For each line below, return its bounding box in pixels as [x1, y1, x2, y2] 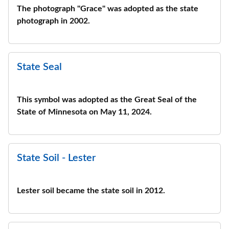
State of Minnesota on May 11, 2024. [17, 108, 152, 116]
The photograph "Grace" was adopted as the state [17, 5, 198, 13]
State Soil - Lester [17, 153, 96, 163]
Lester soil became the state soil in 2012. [17, 187, 165, 195]
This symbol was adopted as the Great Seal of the [17, 96, 197, 104]
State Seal [17, 62, 62, 72]
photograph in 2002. [17, 17, 90, 25]
